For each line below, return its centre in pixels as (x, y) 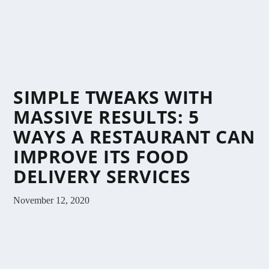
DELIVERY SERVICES (102, 176)
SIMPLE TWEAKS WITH (113, 97)
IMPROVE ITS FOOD (101, 156)
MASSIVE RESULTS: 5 (106, 116)
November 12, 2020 (52, 200)
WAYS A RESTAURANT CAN (134, 136)
